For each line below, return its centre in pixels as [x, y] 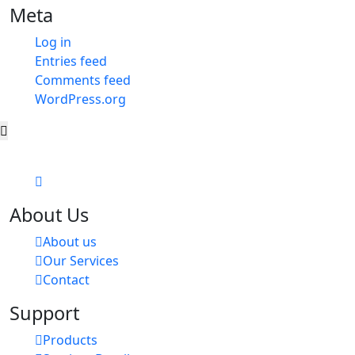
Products [70, 340]
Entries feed [71, 61]
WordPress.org [80, 99]
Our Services [81, 261]
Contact [66, 280]
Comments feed [83, 80]
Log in [53, 42]
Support [44, 313]
